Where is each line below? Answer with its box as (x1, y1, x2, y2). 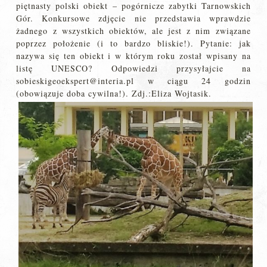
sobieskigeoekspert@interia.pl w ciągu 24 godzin (16, 75, 251, 86)
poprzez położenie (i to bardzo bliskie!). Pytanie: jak (16, 38, 251, 49)
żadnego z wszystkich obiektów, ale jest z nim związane (16, 25, 251, 36)
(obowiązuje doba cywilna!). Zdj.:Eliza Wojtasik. (16, 88, 212, 99)
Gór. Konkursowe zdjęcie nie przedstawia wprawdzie (16, 13, 251, 24)
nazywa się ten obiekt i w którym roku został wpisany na (16, 50, 251, 61)
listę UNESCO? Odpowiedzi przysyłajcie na (16, 63, 251, 74)
